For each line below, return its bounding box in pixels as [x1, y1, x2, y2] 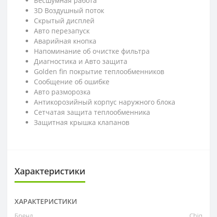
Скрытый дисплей [34, 15, 94, 25]
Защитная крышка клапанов [34, 117, 129, 127]
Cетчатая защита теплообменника [34, 107, 150, 117]
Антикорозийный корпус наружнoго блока [34, 97, 175, 107]
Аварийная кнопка [34, 36, 96, 46]
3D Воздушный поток [34, 5, 104, 15]
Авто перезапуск [34, 26, 90, 35]
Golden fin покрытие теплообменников [34, 66, 164, 76]
